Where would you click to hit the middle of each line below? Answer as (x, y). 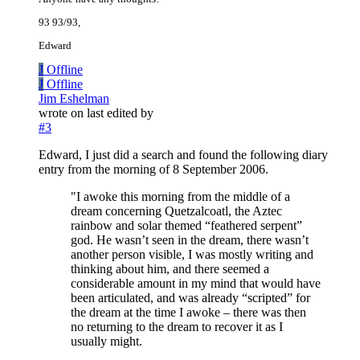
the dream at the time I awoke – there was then (188, 313)
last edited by (120, 113)
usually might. (106, 342)
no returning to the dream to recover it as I (177, 327)
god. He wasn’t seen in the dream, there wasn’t (190, 240)
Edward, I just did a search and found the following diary (183, 155)
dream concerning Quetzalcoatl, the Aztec (176, 211)
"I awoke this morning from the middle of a (180, 197)
